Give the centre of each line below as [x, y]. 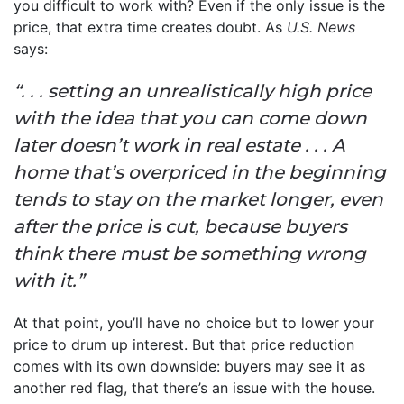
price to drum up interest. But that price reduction [184, 344]
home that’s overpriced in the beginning [200, 172]
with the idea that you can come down [190, 118]
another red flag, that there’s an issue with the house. [194, 387]
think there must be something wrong [190, 253]
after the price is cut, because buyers [180, 226]
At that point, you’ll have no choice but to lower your [194, 322]
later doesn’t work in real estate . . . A [179, 145]
